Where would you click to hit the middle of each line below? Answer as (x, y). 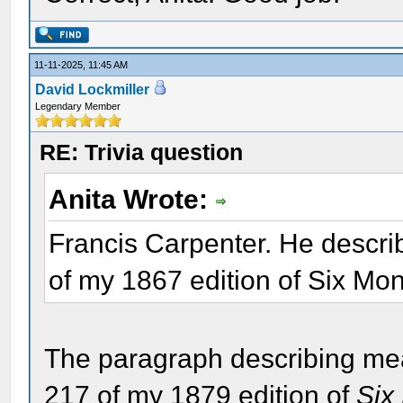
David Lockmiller (93, 90)
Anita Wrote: (132, 199)
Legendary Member (78, 106)
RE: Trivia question (142, 152)
